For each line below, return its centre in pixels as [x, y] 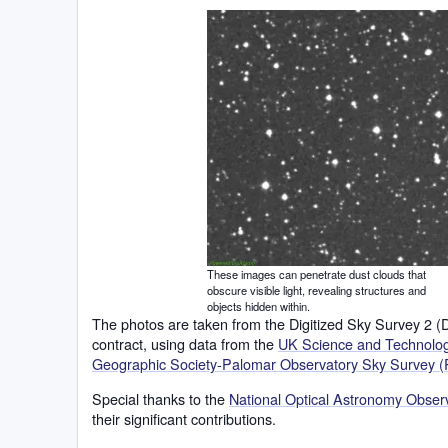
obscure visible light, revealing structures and [316, 290]
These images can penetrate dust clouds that [316, 274]
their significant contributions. [184, 418]
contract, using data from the [185, 344]
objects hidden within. [258, 306]
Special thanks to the [160, 398]
